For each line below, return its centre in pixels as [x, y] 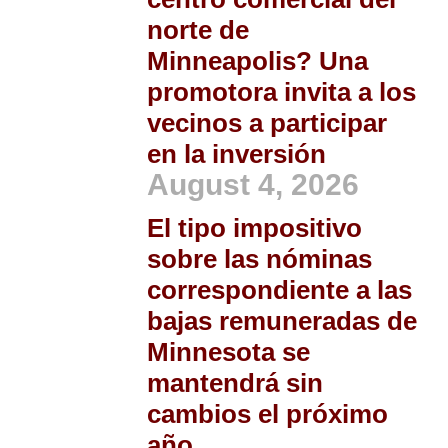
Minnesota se [228, 352]
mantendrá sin [235, 383]
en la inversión [240, 154]
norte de [198, 30]
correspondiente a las [279, 290]
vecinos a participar [267, 123]
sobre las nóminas [259, 259]
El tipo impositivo [254, 228]
